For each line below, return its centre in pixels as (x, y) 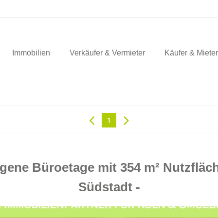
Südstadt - (109, 187)
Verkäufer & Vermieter (107, 53)
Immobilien (31, 53)
